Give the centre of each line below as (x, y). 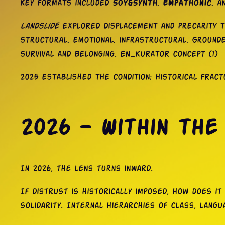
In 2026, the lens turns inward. (86, 169)
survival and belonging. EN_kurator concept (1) (119, 54)
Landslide (39, 26)
